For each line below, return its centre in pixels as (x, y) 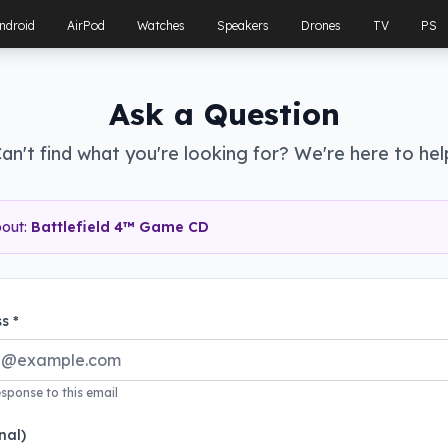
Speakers (243, 25)
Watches (161, 25)
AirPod (86, 25)
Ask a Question (224, 114)
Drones (321, 25)
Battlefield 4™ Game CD (120, 227)
